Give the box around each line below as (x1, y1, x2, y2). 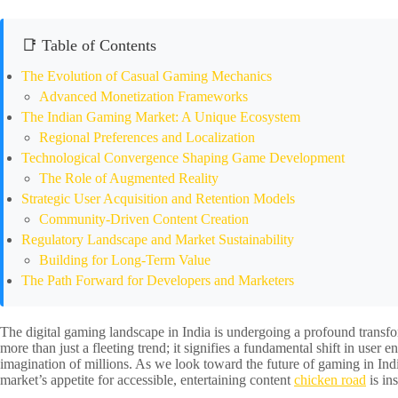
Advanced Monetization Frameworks (39, 89, 248, 105)
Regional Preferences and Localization (39, 130, 255, 146)
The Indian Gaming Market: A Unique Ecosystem (21, 109, 300, 125)
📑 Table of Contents (21, 36, 156, 54)
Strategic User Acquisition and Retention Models (21, 191, 295, 207)
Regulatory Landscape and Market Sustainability (21, 232, 294, 248)
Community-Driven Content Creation (39, 211, 249, 227)
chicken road (294, 372, 366, 388)
